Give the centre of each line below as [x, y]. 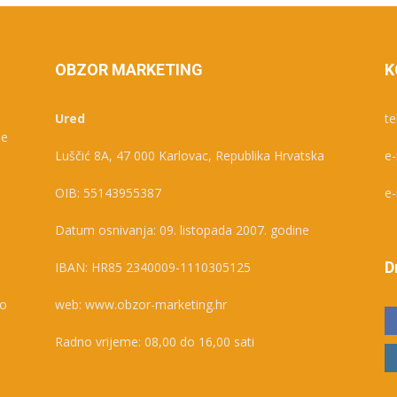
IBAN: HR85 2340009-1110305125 [153, 267]
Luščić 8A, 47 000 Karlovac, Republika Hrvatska [190, 155]
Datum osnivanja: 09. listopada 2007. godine [182, 230]
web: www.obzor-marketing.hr [141, 304]
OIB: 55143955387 [108, 192]
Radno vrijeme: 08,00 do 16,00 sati [155, 341]
